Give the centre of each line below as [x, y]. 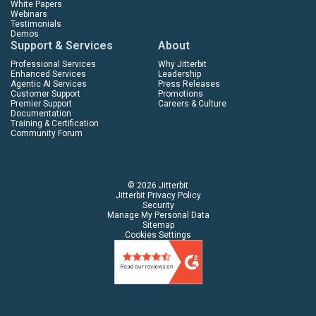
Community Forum [47, 134]
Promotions [181, 94]
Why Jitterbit [182, 65]
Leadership [180, 74]
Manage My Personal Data [158, 215]
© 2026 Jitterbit [158, 186]
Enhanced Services [48, 74]
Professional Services [53, 65]
